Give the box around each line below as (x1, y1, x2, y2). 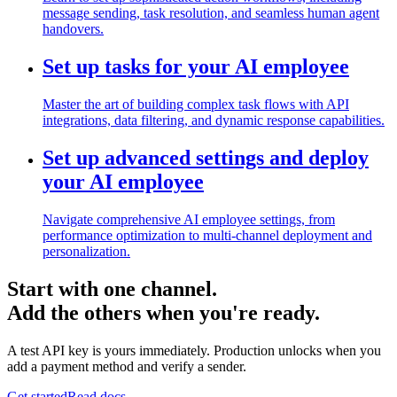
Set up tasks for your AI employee (43, 55, 349, 79)
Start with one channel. (7, 276, 217, 300)
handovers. (43, 21, 104, 37)
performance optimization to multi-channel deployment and (43, 228, 372, 243)
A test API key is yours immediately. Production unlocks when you (7, 342, 381, 358)
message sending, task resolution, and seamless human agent (43, 5, 379, 21)
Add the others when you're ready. (7, 300, 320, 324)
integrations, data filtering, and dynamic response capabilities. (43, 113, 385, 128)
